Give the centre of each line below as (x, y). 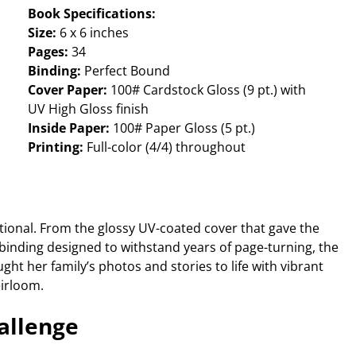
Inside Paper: (68, 128)
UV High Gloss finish (88, 109)
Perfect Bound (125, 71)
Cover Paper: (69, 90)
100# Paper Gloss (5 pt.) (182, 128)
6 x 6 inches (92, 33)
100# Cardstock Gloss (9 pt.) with (208, 90)
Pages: (48, 52)
